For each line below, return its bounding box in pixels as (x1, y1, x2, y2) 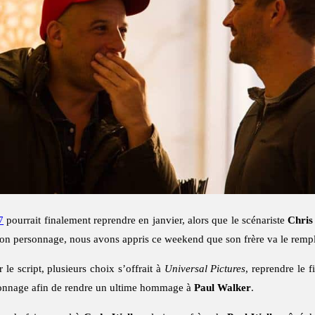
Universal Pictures (164, 263, 246, 275)
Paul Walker (194, 282, 251, 294)
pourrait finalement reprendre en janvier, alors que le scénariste (4, 214, 288, 226)
